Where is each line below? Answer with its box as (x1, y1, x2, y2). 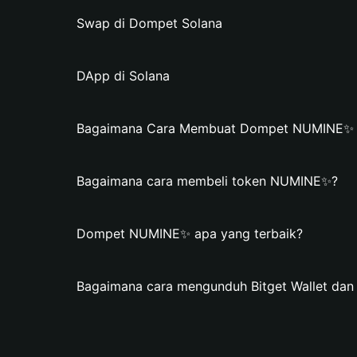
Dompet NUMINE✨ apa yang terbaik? (76, 226, 303, 241)
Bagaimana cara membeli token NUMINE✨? (76, 173, 338, 189)
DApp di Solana (76, 68, 170, 84)
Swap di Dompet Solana (76, 15, 222, 31)
